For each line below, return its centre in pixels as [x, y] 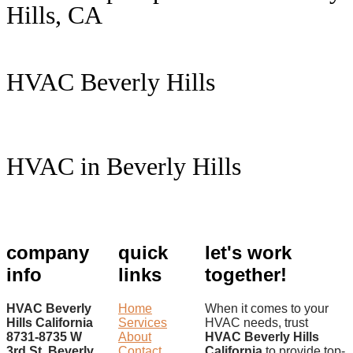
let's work [248, 252]
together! [246, 274]
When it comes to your [267, 308]
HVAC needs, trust [256, 322]
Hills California [50, 322]
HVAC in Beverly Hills [124, 166]
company [48, 252]
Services [143, 322]
